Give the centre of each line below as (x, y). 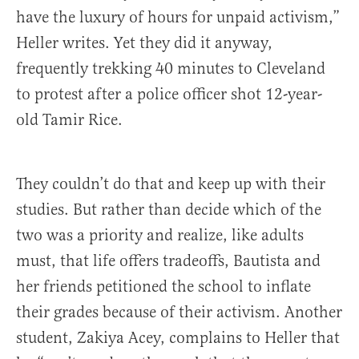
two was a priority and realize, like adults (160, 236)
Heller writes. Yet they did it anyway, (144, 43)
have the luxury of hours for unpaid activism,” (178, 18)
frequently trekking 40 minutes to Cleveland (171, 69)
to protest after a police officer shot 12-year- (169, 95)
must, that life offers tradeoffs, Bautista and (168, 261)
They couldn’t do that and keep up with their (171, 184)
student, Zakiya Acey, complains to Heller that (178, 338)
